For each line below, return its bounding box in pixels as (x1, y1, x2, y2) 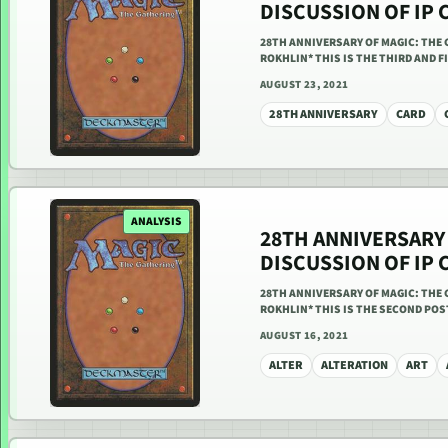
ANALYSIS (131, 213, 182, 231)
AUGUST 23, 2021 (260, 77, 349, 93)
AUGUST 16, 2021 (260, 328, 349, 344)
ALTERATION (321, 357, 388, 375)
